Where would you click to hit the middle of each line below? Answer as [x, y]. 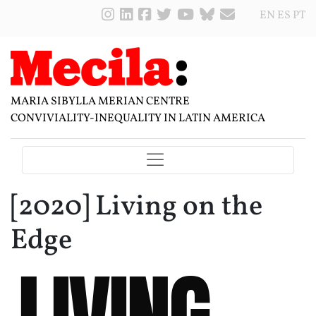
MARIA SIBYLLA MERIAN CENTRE [100, 102]
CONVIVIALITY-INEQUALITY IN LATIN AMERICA [138, 119]
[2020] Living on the [136, 208]
